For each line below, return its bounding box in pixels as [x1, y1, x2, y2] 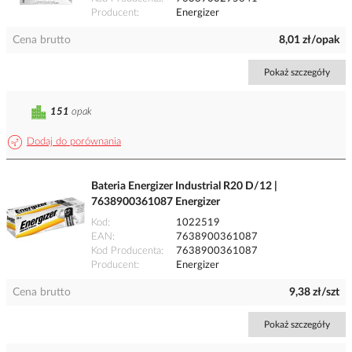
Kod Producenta [91, 246, 161, 257]
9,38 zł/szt [289, 287, 339, 299]
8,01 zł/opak [279, 35, 339, 46]
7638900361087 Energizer [91, 196, 220, 208]
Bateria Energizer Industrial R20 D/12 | [91, 181, 277, 192]
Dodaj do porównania [27, 137, 121, 148]
